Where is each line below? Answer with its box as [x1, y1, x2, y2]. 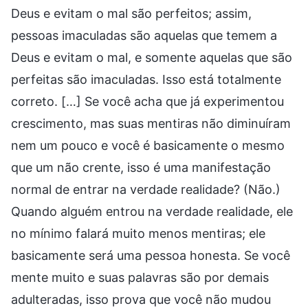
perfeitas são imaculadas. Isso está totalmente [11, 71, 281, 87]
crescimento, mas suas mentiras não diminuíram [11, 115, 291, 131]
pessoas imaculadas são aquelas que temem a [11, 27, 277, 43]
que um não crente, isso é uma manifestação [11, 159, 271, 175]
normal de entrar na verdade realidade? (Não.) [11, 181, 280, 197]
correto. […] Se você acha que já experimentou [11, 93, 284, 109]
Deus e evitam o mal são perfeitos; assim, [11, 5, 252, 21]
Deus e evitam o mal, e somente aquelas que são [11, 49, 292, 65]
